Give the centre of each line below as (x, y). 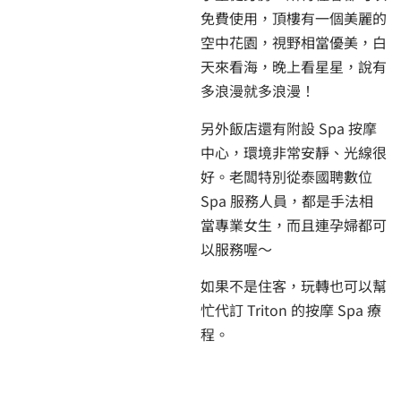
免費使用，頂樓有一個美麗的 (294, 18)
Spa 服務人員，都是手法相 (287, 200)
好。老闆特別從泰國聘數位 (286, 176)
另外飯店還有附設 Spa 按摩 (289, 128)
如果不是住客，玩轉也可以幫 (294, 286)
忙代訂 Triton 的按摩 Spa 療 (291, 310)
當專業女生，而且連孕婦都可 (294, 224)
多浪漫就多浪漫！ (258, 91)
